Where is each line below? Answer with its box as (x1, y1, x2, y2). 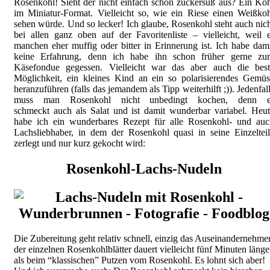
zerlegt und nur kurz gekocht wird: (14, 137, 145, 148)
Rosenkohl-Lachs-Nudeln (66, 160, 222, 177)
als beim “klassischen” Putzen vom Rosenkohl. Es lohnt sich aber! (14, 255, 265, 266)
